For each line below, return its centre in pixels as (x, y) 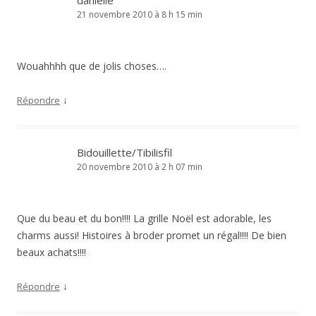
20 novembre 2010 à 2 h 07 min (140, 167)
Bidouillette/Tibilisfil (124, 152)
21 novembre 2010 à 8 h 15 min (140, 14)
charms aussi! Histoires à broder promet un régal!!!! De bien (152, 235)
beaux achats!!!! (51, 252)
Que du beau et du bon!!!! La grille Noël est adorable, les (144, 218)
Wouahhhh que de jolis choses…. (92, 66)
